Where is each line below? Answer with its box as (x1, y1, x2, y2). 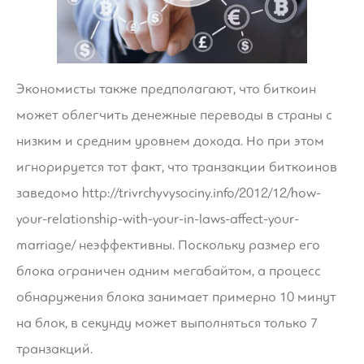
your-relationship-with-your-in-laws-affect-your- (16, 210, 299, 228)
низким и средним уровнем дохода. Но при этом (16, 132, 324, 150)
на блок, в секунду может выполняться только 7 (16, 314, 318, 332)
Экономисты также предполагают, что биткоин (16, 80, 316, 98)
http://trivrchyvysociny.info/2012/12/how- (82, 184, 321, 202)
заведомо (16, 184, 82, 202)
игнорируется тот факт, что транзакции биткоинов (16, 158, 337, 176)
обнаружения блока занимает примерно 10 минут (16, 288, 336, 306)
